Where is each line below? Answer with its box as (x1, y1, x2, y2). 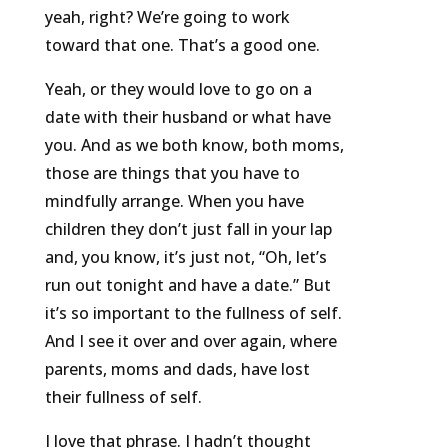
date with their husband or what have (44, 106, 331, 129)
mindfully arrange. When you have (44, 190, 304, 213)
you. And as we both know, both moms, (44, 134, 344, 157)
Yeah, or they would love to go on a (44, 78, 312, 101)
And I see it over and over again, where (44, 330, 337, 353)
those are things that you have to (44, 162, 300, 185)
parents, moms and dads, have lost (44, 358, 310, 381)
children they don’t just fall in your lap (44, 218, 332, 241)
